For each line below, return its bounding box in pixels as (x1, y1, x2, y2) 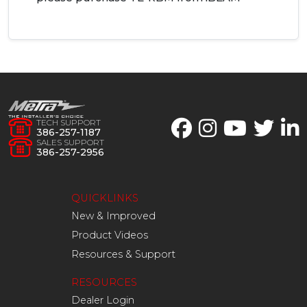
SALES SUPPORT (36, 137, 104, 147)
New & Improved (71, 210, 156, 222)
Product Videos (71, 229, 148, 241)
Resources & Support (71, 248, 175, 260)
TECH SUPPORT (36, 117, 101, 127)
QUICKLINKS (71, 192, 138, 204)
